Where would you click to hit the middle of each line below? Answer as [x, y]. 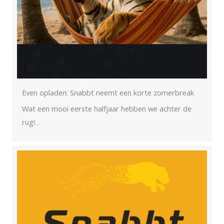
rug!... [31, 122]
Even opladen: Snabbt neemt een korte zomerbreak [108, 92]
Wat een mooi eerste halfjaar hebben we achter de [107, 108]
